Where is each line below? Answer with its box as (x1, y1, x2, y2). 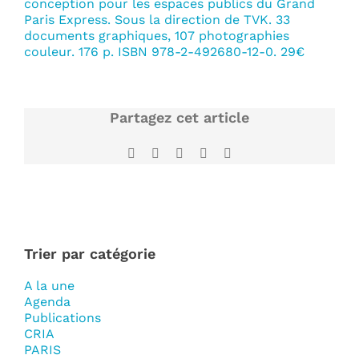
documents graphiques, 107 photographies (24, 28, 289, 44)
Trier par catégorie (24, 245, 155, 263)
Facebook (135, 146, 184, 160)
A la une (24, 278, 75, 294)
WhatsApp (207, 146, 261, 160)
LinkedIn (183, 146, 229, 160)
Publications (24, 310, 101, 326)
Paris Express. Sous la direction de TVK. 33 (24, 12, 290, 28)
